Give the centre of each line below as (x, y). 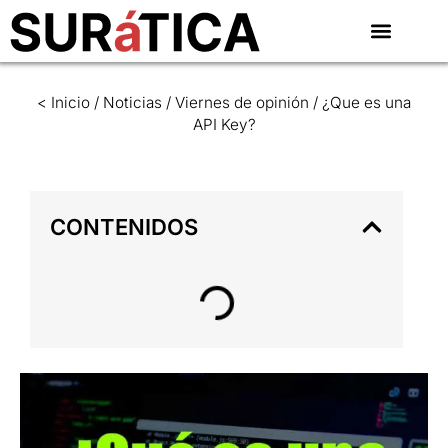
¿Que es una (366, 102)
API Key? (224, 124)
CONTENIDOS (124, 226)
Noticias (132, 102)
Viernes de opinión (242, 102)
